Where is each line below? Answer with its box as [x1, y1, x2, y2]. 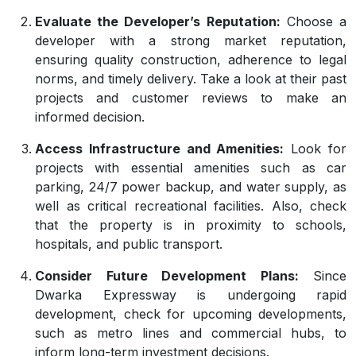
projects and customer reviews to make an [35, 90, 346, 106]
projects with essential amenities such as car [35, 160, 346, 176]
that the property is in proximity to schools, [35, 217, 346, 233]
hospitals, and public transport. [35, 236, 222, 252]
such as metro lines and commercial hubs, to [35, 325, 346, 341]
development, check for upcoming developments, [35, 306, 346, 322]
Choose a [280, 14, 347, 29]
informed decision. [35, 109, 145, 125]
